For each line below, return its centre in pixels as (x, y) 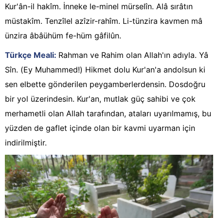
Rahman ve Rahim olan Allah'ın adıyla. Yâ (133, 55)
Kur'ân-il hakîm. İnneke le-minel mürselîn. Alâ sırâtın (99, 6)
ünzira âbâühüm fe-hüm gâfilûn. (63, 35)
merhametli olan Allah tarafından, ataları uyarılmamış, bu (108, 113)
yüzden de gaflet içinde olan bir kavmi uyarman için (100, 128)
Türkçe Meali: (32, 55)
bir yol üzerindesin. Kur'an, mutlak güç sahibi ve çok (100, 99)
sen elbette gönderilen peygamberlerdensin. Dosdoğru (105, 84)
